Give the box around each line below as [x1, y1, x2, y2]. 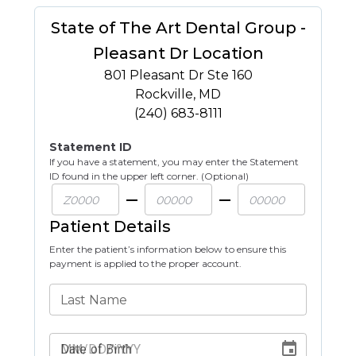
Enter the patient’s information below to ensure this [49, 243, 286, 255]
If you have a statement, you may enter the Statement [49, 156, 299, 168]
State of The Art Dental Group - [50, 18, 306, 37]
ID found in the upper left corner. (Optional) [49, 170, 249, 182]
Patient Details [49, 217, 171, 236]
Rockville [135, 87, 193, 102]
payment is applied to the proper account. [49, 257, 242, 269]
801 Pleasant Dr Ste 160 [103, 68, 253, 83]
